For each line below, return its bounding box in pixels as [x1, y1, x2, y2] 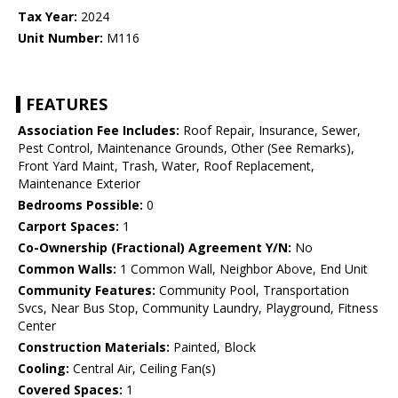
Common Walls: [18, 260, 116, 278]
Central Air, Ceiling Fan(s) [69, 360, 216, 378]
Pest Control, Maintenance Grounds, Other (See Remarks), [18, 139, 354, 157]
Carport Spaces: [18, 218, 119, 235]
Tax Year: [18, 8, 77, 26]
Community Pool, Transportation [155, 282, 349, 299]
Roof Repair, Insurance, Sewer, [179, 122, 361, 139]
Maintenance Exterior [18, 175, 140, 193]
